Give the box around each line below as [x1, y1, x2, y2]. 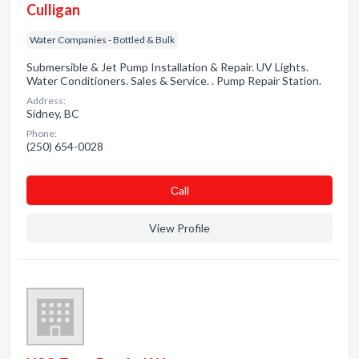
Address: [26, 95, 66, 107]
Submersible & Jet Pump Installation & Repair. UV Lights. [26, 60, 309, 74]
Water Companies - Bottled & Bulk [30, 34, 175, 46]
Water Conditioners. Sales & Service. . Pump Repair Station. [26, 74, 321, 87]
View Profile [149, 221, 210, 235]
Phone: [26, 127, 57, 139]
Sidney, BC [26, 107, 79, 120]
